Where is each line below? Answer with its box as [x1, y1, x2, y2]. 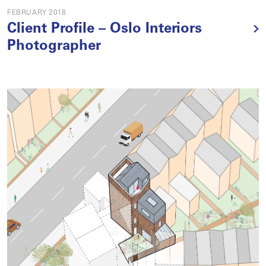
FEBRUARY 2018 [7, 9, 66, 17]
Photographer [7, 40, 101, 54]
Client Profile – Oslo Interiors [7, 23, 202, 37]
